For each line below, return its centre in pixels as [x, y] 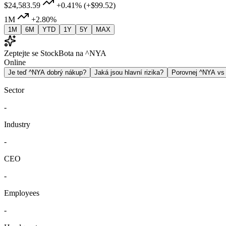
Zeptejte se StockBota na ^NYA [55, 53]
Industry [17, 125]
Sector [14, 90]
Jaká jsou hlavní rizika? [129, 73]
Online [15, 63]
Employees [22, 193]
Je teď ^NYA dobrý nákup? [47, 73]
